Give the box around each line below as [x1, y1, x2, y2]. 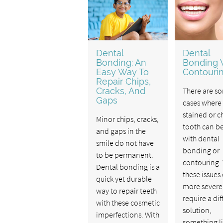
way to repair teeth [96, 185, 157, 196]
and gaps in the [96, 125, 146, 136]
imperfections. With [96, 209, 159, 220]
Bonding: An [96, 57, 146, 68]
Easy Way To [96, 66, 149, 77]
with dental [182, 133, 220, 143]
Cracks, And [96, 85, 145, 96]
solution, [182, 205, 212, 215]
